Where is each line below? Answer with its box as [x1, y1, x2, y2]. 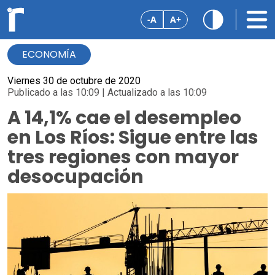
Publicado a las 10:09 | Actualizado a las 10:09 [7, 87, 207, 98]
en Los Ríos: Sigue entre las [7, 125, 258, 150]
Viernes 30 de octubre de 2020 [7, 75, 141, 87]
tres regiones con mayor [7, 144, 239, 170]
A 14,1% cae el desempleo [7, 105, 241, 131]
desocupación [7, 164, 144, 190]
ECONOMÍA [22, 47, 76, 61]
